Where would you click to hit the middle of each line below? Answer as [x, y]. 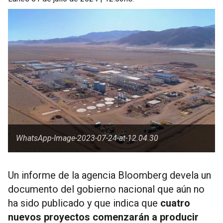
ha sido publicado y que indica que [84, 203]
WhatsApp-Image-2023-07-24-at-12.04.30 [87, 138]
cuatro [175, 203]
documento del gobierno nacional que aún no [106, 189]
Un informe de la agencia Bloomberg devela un [110, 175]
